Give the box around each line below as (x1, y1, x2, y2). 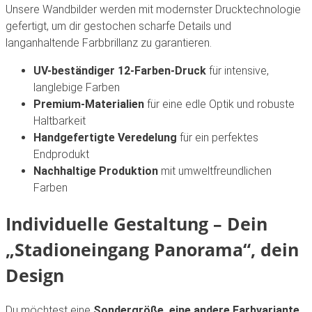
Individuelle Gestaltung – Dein (6, 211, 267, 235)
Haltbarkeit (33, 114, 86, 127)
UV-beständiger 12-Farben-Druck (33, 63, 206, 77)
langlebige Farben (33, 80, 120, 94)
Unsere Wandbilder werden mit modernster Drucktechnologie (6, 2, 301, 16)
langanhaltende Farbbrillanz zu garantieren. (6, 36, 212, 49)
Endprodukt (33, 147, 89, 161)
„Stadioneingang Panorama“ (6, 237, 251, 261)
